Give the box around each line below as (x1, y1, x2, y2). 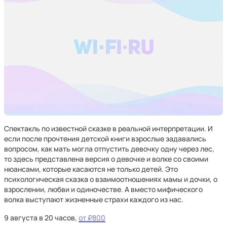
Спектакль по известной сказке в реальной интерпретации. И (4, 124, 213, 133)
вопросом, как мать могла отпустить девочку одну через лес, (4, 144, 214, 154)
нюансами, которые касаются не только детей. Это (4, 164, 178, 174)
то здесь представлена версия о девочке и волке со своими (4, 154, 208, 164)
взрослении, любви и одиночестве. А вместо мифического (4, 184, 203, 194)
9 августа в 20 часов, (4, 213, 79, 222)
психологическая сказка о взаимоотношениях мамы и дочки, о (4, 174, 217, 184)
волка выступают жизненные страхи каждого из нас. (4, 195, 183, 204)
